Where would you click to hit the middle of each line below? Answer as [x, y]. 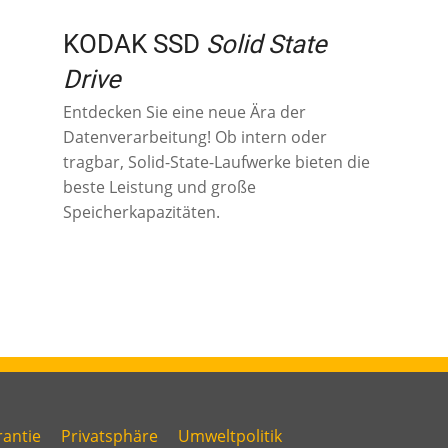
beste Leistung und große [159, 186]
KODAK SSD [134, 43]
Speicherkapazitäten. [141, 211]
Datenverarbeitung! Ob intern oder [195, 136]
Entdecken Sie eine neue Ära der [184, 111]
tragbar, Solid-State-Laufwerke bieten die [216, 161]
